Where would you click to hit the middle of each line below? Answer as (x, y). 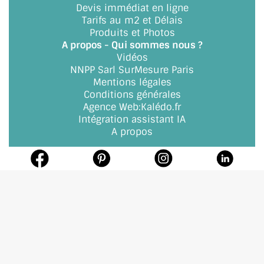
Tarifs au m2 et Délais (132, 20)
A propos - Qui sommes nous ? (132, 45)
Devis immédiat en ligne (132, 8)
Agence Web (111, 107)
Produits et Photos (132, 33)
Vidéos (132, 57)
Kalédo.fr (161, 107)
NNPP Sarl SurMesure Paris (132, 70)
